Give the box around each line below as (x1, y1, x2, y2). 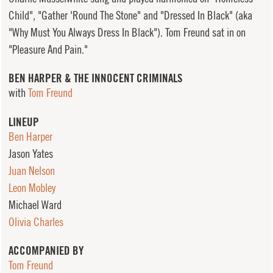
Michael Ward (8, 197, 62, 211)
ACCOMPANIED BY (8, 243, 83, 257)
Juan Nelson (8, 163, 55, 177)
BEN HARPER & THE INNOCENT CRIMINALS (8, 71, 182, 85)
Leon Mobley (8, 180, 55, 194)
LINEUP (8, 115, 39, 129)
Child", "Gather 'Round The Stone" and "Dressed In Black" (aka (8, 8, 252, 22)
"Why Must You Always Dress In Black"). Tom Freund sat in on (8, 25, 246, 39)
